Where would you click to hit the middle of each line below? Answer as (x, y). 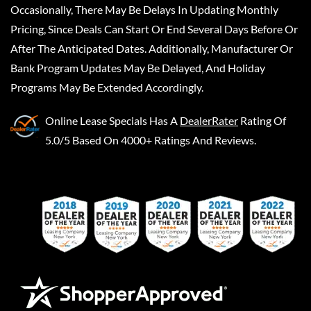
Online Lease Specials (96, 120)
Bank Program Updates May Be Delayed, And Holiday (138, 68)
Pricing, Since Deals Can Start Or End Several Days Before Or (154, 29)
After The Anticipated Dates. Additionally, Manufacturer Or (152, 48)
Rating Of (263, 120)
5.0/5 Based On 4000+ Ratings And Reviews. (151, 140)
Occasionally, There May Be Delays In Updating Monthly (144, 9)
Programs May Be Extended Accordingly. (107, 87)
